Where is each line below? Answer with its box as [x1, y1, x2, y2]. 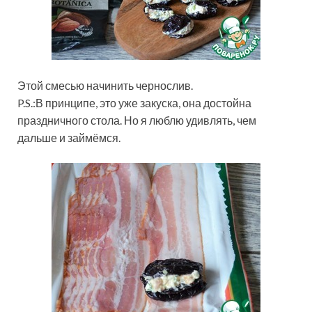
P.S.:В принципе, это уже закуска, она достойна [17, 96, 251, 110]
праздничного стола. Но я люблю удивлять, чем [17, 114, 256, 127]
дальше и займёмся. [17, 131, 120, 145]
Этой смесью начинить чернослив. [17, 79, 193, 93]
